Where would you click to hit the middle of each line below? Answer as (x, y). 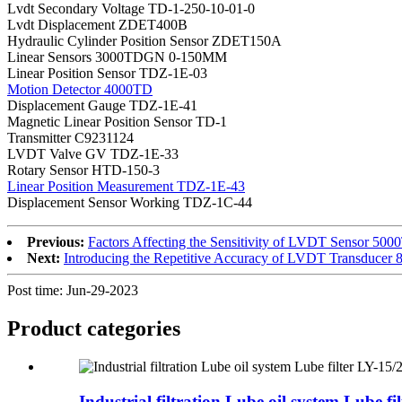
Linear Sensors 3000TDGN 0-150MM (117, 57)
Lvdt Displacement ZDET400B (97, 25)
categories (134, 329)
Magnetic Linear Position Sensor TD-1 (117, 122)
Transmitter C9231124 (70, 138)
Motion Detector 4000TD (80, 90)
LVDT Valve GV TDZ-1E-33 (93, 154)
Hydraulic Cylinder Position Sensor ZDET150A (144, 41)
